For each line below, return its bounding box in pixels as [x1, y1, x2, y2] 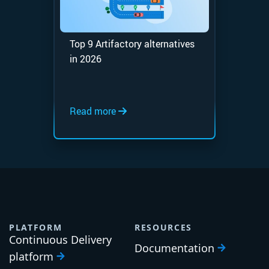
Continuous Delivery [9, 232, 112, 247]
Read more [69, 104, 118, 118]
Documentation [134, 240, 217, 255]
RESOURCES [134, 221, 193, 233]
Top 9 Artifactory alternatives [69, 37, 195, 50]
